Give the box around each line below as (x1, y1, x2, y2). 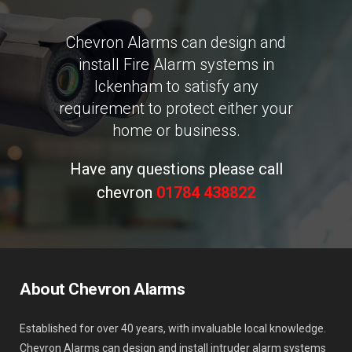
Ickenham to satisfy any (93, 76, 258, 96)
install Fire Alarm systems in (78, 54, 274, 74)
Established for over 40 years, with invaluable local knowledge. (20, 322, 326, 335)
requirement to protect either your (59, 98, 293, 118)
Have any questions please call (69, 159, 283, 178)
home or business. (112, 120, 240, 140)
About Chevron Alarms (20, 280, 185, 299)
